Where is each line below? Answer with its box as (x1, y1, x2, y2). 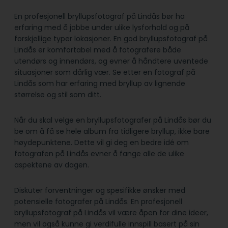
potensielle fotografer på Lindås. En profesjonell (14, 196, 182, 207)
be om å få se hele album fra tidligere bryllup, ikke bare (14, 126, 210, 136)
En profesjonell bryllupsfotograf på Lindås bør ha (14, 11, 185, 21)
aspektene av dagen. (14, 159, 89, 170)
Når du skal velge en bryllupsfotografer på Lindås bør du (14, 115, 211, 125)
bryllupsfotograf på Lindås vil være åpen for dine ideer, (14, 207, 208, 218)
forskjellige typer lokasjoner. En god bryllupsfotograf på (14, 33, 208, 44)
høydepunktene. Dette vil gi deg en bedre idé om (14, 137, 189, 148)
